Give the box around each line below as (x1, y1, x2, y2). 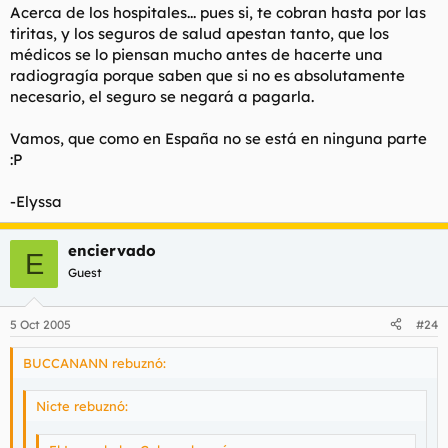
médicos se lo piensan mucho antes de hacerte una (10, 45, 383, 64)
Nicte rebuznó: (36, 398, 128, 414)
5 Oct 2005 (10, 316, 71, 332)
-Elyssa (10, 192, 62, 211)
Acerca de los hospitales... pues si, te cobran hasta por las (10, 3, 426, 22)
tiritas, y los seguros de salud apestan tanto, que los (10, 24, 389, 43)
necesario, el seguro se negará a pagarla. (10, 87, 314, 106)
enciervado (68, 241, 156, 260)
